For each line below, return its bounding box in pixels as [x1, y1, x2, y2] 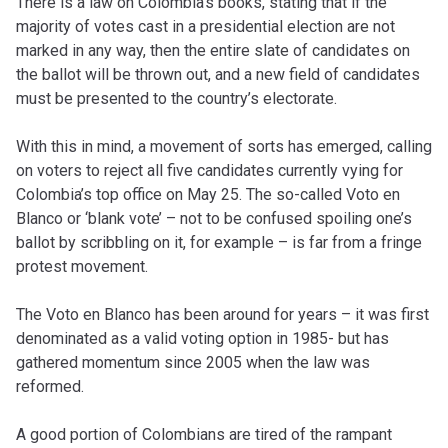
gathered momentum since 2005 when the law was [16, 353, 370, 372]
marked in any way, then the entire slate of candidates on [16, 41, 410, 60]
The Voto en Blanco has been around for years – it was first [16, 305, 429, 324]
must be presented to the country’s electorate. [16, 89, 337, 108]
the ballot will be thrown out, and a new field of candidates [16, 65, 420, 84]
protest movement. [16, 257, 148, 276]
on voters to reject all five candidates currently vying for [16, 161, 403, 180]
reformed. [16, 377, 84, 396]
